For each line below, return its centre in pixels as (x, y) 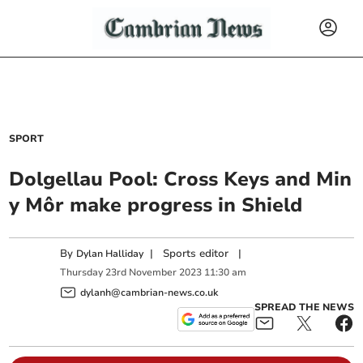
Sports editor (196, 254)
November (153, 273)
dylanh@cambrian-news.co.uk (149, 292)
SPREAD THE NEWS (304, 307)
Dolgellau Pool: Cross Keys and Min (181, 179)
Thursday (82, 273)
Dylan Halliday (110, 254)
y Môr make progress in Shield (156, 205)
